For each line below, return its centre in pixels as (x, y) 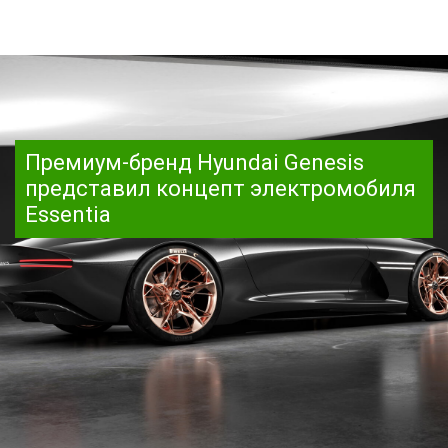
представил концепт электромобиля (220, 188)
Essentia (68, 214)
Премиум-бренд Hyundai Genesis (194, 162)
